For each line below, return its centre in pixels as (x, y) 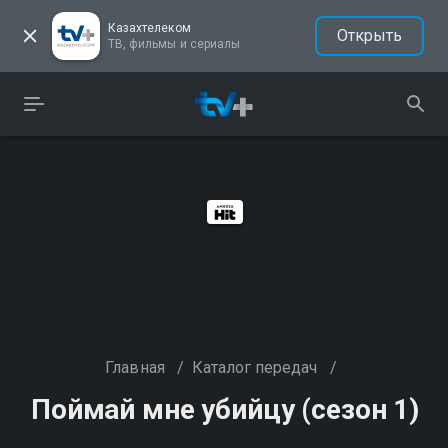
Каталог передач (254, 367)
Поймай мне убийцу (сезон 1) (225, 409)
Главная (135, 367)
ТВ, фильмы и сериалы (174, 44)
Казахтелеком (149, 28)
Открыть (369, 35)
